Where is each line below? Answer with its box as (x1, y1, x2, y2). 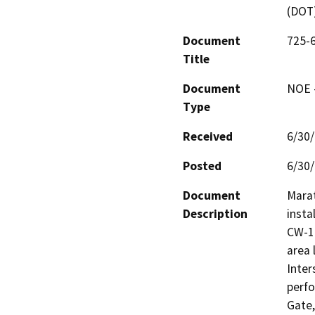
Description (183, 205, 247, 221)
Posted (183, 157, 221, 174)
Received (183, 128, 233, 144)
